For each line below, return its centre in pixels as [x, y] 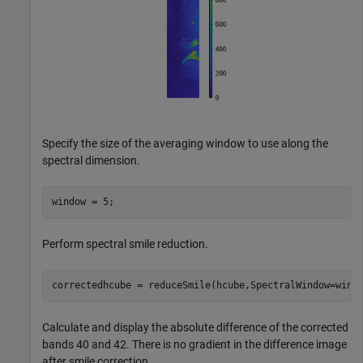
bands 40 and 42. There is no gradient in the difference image [194, 344]
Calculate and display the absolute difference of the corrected [195, 327]
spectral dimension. [91, 160]
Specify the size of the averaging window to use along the [185, 143]
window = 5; [83, 202]
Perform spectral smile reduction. [125, 243]
